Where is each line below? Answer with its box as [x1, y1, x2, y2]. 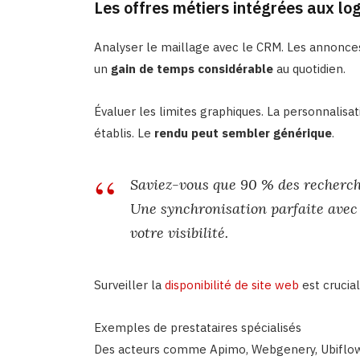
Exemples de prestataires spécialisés [93, 319, 301, 335]
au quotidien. [272, 60, 346, 76]
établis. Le [93, 125, 154, 141]
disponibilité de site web [164, 276, 299, 292]
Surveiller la [93, 276, 165, 292]
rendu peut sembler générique [153, 125, 332, 141]
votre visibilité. [129, 223, 228, 242]
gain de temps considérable [110, 60, 273, 76]
